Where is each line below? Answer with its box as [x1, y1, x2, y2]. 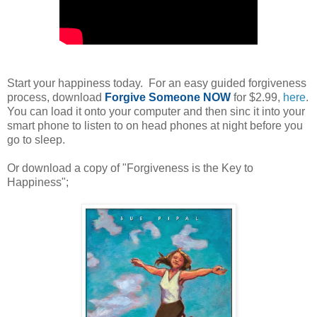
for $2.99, [231, 91, 283, 103]
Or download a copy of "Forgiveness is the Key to [7, 161, 253, 174]
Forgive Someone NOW [105, 91, 231, 103]
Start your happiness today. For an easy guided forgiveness [7, 76, 306, 89]
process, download [7, 91, 105, 103]
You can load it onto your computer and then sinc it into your [7, 105, 305, 117]
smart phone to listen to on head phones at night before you [7, 119, 303, 132]
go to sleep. [7, 133, 65, 146]
